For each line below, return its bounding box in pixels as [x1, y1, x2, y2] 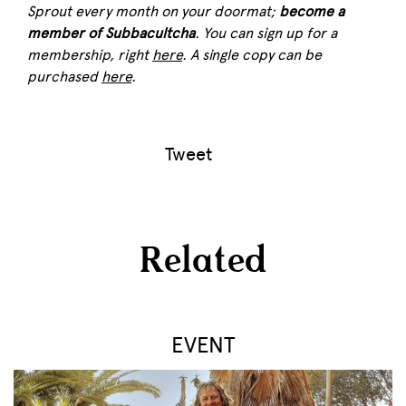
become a [279, 3, 344, 20]
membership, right [27, 46, 152, 63]
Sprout [27, 3, 72, 20]
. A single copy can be [182, 46, 322, 63]
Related [140, 238, 266, 285]
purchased [27, 68, 101, 85]
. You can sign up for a [195, 24, 337, 42]
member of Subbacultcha [27, 24, 195, 42]
